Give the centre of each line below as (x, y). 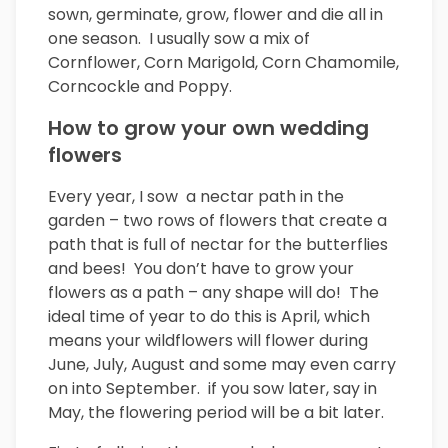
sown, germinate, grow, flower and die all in (215, 15)
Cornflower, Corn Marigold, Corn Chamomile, (223, 63)
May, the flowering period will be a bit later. (216, 413)
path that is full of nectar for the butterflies (218, 245)
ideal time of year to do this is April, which (209, 317)
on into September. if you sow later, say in (212, 389)
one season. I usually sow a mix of (179, 39)
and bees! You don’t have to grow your (201, 269)
